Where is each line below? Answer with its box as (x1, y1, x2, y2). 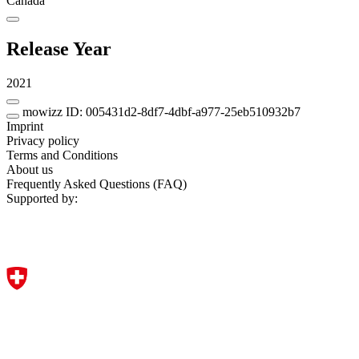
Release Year (6, 38, 111, 59)
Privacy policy (6, 133, 79, 147)
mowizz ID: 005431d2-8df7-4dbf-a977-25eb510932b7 (22, 104, 301, 119)
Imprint (6, 119, 43, 133)
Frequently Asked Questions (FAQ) (6, 176, 187, 191)
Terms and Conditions (6, 147, 118, 162)
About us (6, 162, 53, 176)
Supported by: (6, 191, 78, 205)
